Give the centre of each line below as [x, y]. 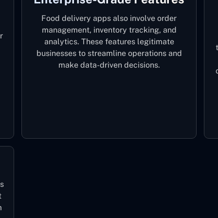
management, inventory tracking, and [109, 30]
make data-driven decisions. [109, 65]
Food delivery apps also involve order [109, 18]
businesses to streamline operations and [109, 53]
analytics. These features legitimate [109, 42]
